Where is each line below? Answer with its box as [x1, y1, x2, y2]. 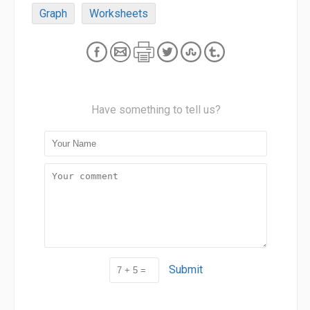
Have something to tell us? [91, 102, 221, 116]
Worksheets [89, 6, 148, 20]
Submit [168, 262, 203, 276]
